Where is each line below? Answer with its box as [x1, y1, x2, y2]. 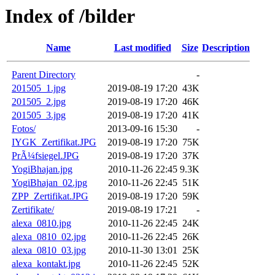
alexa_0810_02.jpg [12, 231, 86, 242]
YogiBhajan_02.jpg [12, 177, 87, 188]
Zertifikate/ [12, 204, 54, 215]
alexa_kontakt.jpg [12, 258, 80, 269]
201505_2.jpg [12, 96, 66, 107]
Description [202, 42, 250, 53]
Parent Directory [12, 69, 76, 80]
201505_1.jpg [12, 83, 66, 94]
